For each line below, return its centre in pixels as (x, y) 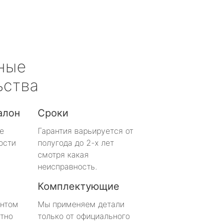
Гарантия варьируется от (85, 131)
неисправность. (67, 166)
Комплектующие (79, 186)
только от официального (84, 216)
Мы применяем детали (81, 204)
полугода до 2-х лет (76, 142)
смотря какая (63, 154)
